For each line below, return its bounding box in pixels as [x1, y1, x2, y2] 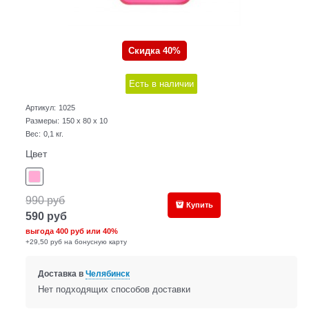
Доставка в [37, 269, 86, 279]
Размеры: [26, 117, 60, 126]
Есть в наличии [129, 79, 194, 90]
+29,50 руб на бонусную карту [26, 238, 128, 246]
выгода [26, 227, 57, 236]
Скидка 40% [128, 46, 181, 57]
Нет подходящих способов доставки [37, 284, 190, 295]
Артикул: [26, 103, 57, 112]
